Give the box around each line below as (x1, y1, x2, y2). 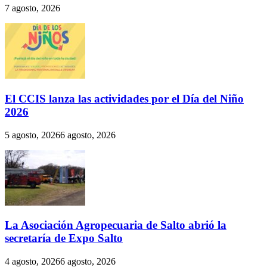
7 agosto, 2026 (5, 3, 60, 14)
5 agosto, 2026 (5, 129, 60, 140)
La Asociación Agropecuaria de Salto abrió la (5, 219, 226, 232)
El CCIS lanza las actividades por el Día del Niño (5, 92, 244, 105)
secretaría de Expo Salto (5, 232, 123, 245)
